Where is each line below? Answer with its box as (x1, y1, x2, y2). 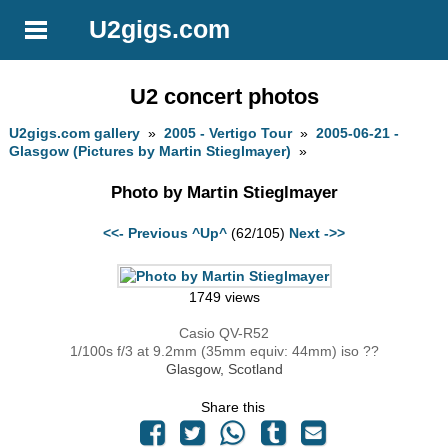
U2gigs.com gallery (9, 125, 141, 142)
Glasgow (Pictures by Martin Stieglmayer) (9, 143, 292, 160)
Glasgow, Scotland (165, 361, 283, 378)
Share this (201, 399, 265, 416)
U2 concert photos (129, 83, 319, 109)
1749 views (188, 289, 260, 306)
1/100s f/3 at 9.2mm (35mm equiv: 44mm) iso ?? (69, 343, 379, 360)
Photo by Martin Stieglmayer (110, 182, 338, 202)
